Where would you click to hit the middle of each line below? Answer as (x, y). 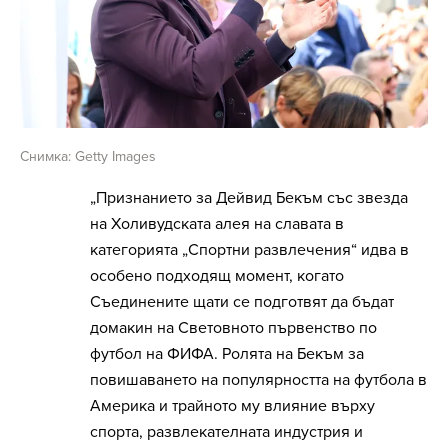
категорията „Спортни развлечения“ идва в (249, 249)
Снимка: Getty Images (88, 156)
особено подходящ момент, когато (217, 275)
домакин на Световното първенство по (233, 327)
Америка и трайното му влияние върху (232, 405)
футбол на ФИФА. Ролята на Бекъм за (227, 353)
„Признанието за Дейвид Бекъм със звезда (249, 197)
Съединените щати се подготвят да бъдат (242, 301)
